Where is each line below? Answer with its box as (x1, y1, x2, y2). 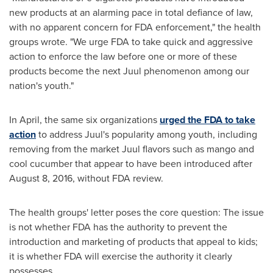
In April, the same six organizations (9, 113, 160, 127)
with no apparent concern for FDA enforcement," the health (9, 20, 261, 34)
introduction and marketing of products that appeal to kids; (9, 235, 258, 249)
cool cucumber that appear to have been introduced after (9, 157, 252, 171)
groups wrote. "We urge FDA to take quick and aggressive (9, 35, 253, 49)
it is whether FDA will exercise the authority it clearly (9, 249, 232, 263)
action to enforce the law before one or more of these (9, 49, 237, 63)
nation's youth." (9, 79, 74, 93)
